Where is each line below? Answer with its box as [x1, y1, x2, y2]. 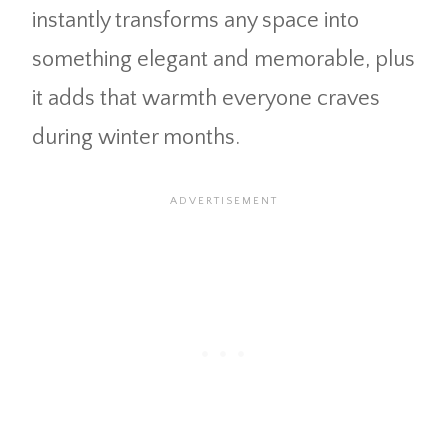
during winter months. [32, 125, 240, 151]
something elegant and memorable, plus [32, 47, 415, 73]
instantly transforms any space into [32, 8, 359, 34]
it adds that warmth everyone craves [32, 86, 380, 112]
